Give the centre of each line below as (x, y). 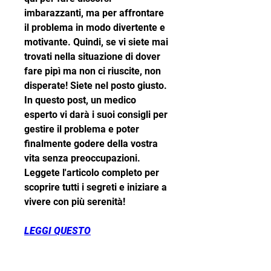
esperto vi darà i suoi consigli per (96, 115)
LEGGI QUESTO (57, 231)
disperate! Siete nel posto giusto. (96, 86)
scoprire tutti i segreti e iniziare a (96, 188)
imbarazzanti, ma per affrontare (94, 13)
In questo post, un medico (80, 100)
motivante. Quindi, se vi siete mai (96, 42)
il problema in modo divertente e (95, 28)
